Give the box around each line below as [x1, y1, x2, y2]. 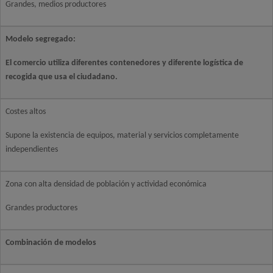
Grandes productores [5, 204, 77, 213]
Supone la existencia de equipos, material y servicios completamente [5, 131, 239, 140]
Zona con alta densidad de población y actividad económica [5, 180, 207, 189]
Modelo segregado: [5, 35, 76, 44]
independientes [5, 145, 58, 154]
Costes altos [5, 107, 46, 116]
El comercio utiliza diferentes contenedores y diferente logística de [5, 58, 243, 68]
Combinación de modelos [5, 238, 96, 247]
